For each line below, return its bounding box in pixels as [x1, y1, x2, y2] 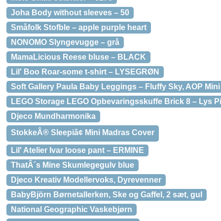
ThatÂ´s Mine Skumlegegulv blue [11, 161, 134, 169]
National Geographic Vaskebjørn [11, 205, 132, 214]
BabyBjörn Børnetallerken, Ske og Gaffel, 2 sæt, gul [11, 190, 202, 199]
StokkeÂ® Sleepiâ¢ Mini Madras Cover [11, 128, 154, 137]
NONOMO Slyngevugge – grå [11, 38, 119, 46]
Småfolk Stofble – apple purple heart [11, 23, 147, 32]
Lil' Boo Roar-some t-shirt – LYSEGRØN [11, 68, 159, 76]
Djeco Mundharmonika [11, 112, 96, 120]
